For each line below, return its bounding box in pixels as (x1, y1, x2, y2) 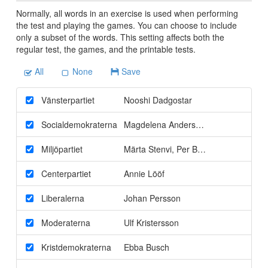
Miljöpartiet (41, 142, 83, 155)
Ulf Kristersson (123, 216, 179, 229)
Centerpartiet (41, 167, 91, 179)
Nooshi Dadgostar (123, 93, 192, 106)
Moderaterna (41, 216, 90, 229)
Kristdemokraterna (41, 240, 111, 253)
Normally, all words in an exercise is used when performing (16, 7, 238, 19)
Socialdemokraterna (41, 118, 117, 130)
